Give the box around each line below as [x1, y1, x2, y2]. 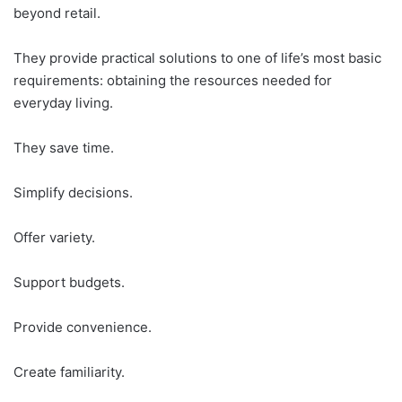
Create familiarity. [13, 363, 125, 380]
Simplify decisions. [13, 184, 133, 201]
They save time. [13, 139, 114, 156]
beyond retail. [13, 4, 100, 22]
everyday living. [13, 94, 113, 111]
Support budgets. [13, 274, 125, 291]
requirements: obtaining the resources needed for [13, 72, 332, 89]
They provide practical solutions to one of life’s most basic [13, 49, 381, 66]
